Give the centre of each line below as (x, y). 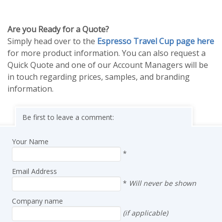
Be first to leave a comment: (68, 117)
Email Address (34, 171)
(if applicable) (145, 213)
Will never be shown (163, 183)
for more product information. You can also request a (107, 53)
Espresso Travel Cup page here (156, 41)
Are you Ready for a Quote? (58, 29)
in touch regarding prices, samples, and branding (99, 77)
